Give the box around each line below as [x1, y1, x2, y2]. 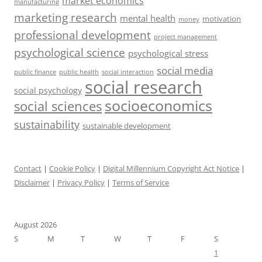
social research [85, 75, 202, 99]
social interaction [102, 67, 154, 76]
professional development [14, 27, 151, 43]
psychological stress [128, 47, 208, 59]
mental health [120, 12, 175, 24]
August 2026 [14, 219, 57, 230]
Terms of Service [112, 177, 169, 188]
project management [154, 32, 217, 41]
